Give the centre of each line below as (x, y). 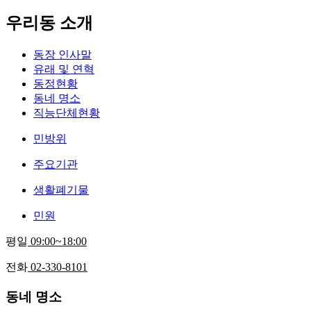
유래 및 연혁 (64, 69)
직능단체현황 (67, 113)
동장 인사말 (62, 55)
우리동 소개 (49, 23)
